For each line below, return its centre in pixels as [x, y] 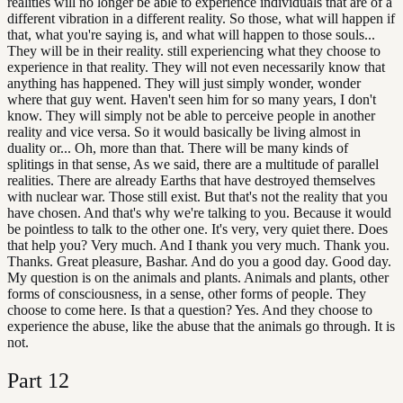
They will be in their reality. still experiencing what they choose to [194, 50]
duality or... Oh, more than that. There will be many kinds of [178, 148]
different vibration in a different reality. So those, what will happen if [201, 18]
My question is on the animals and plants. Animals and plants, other [198, 277]
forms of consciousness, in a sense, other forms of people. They [187, 293]
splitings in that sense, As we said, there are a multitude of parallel [193, 164]
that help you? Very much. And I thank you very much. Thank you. [198, 245]
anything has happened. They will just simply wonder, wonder [184, 83]
